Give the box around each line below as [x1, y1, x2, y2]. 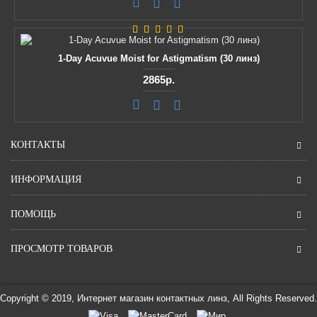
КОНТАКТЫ [11, 139, 65, 150]
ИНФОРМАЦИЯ [11, 174, 81, 185]
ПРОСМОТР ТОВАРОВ [11, 243, 113, 254]
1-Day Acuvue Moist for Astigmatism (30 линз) [57, 53, 260, 64]
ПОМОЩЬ [11, 209, 56, 219]
